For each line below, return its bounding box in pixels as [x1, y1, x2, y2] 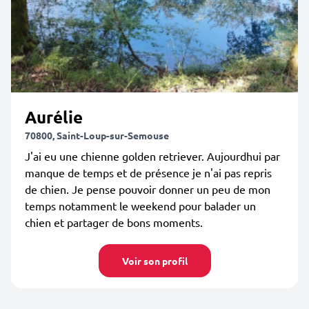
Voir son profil [121, 255, 188, 267]
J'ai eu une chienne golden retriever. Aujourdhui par [25, 149, 280, 163]
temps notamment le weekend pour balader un [25, 199, 256, 212]
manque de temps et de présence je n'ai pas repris [25, 166, 272, 179]
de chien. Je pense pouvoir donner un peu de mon [25, 182, 270, 196]
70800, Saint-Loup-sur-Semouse [25, 129, 169, 141]
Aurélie [25, 106, 83, 128]
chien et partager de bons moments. [25, 215, 203, 229]
